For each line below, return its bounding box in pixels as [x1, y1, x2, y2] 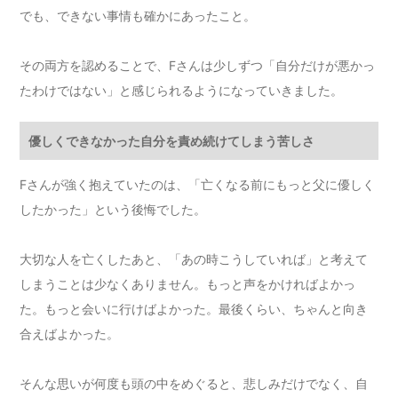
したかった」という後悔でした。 [20, 202, 207, 218]
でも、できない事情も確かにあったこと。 [20, 8, 257, 24]
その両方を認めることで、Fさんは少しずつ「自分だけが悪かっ [20, 58, 376, 74]
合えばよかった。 [20, 326, 120, 342]
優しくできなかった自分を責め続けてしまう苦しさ [28, 133, 315, 149]
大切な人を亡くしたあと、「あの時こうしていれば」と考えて [20, 251, 369, 267]
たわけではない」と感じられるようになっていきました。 [20, 83, 344, 99]
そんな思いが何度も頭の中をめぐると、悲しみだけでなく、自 [20, 376, 369, 392]
